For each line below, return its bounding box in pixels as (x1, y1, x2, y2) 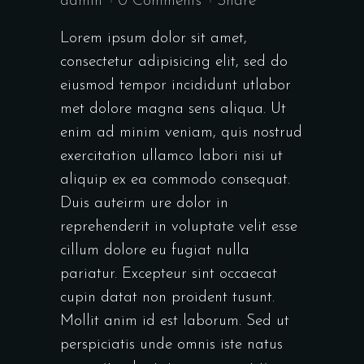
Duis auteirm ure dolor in (60, 196, 228, 211)
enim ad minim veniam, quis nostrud (60, 125, 302, 141)
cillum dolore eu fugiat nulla (60, 243, 249, 258)
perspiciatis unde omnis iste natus (60, 337, 283, 353)
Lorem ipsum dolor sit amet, (60, 31, 247, 46)
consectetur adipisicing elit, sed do (60, 54, 288, 70)
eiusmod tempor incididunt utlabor (60, 78, 291, 93)
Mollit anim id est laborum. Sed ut (60, 314, 289, 329)
